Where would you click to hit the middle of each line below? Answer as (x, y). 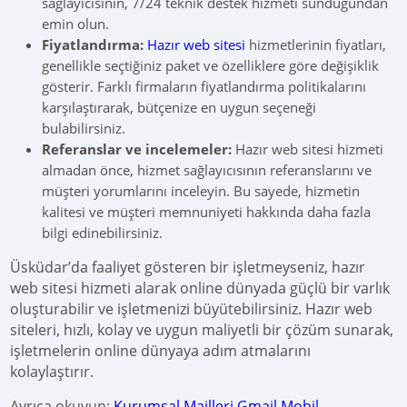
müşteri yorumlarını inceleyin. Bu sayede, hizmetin (201, 191)
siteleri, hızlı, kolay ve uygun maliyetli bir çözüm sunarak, (202, 330)
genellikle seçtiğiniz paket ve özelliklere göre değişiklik (211, 65)
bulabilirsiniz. (84, 128)
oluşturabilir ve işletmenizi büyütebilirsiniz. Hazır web (192, 309)
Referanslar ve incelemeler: (137, 149)
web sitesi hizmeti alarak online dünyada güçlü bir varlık (200, 288)
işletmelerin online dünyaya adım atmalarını (161, 351)
